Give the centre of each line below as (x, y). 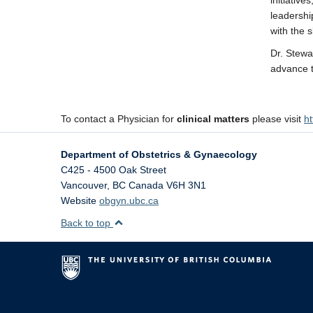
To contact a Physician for (117, 119)
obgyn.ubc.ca (129, 201)
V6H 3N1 (186, 185)
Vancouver (84, 185)
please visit (277, 119)
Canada (146, 185)
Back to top (87, 223)
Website (80, 201)
